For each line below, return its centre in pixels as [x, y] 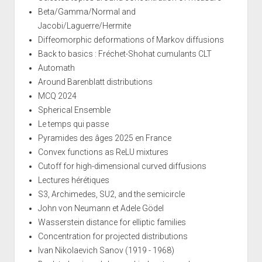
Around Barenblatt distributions [95, 82]
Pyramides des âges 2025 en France [104, 138]
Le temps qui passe [73, 124]
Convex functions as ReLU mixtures [103, 152]
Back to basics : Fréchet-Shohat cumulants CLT [125, 54]
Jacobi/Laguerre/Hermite [84, 25]
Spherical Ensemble [74, 110]
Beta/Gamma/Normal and [87, 11]
